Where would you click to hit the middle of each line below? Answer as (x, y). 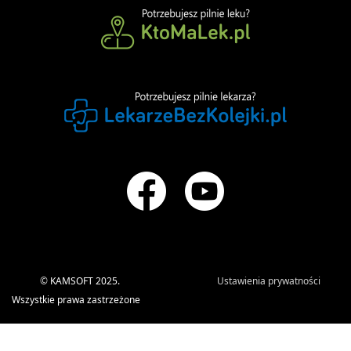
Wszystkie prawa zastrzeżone (76, 300)
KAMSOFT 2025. (85, 281)
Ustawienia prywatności (269, 281)
